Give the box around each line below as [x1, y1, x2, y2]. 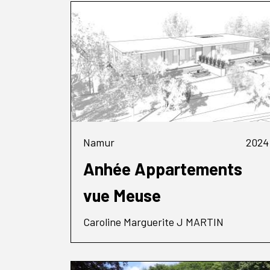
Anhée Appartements [83, 158, 243, 179]
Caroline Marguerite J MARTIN [83, 215, 224, 228]
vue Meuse [83, 184, 162, 206]
